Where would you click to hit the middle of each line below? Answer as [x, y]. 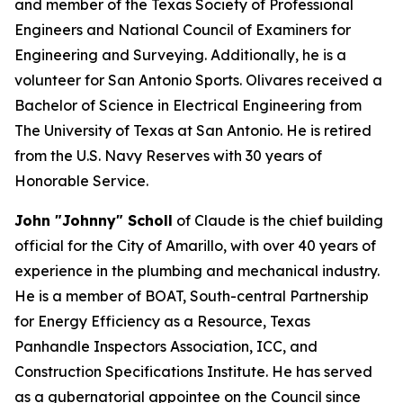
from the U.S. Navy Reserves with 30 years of [168, 156]
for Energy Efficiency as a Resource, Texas [162, 321]
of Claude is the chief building [278, 220]
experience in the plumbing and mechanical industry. [197, 271]
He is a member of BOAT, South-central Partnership [192, 296]
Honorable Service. [81, 181]
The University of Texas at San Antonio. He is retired [193, 130]
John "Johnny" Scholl [94, 220]
